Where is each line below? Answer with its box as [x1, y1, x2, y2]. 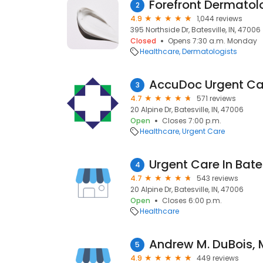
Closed [130, 36, 156, 46]
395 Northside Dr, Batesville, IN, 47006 [130, 25, 261, 35]
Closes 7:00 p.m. [162, 116, 221, 126]
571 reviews [197, 93, 236, 103]
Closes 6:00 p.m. [162, 195, 222, 205]
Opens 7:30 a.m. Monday [168, 36, 257, 46]
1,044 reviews [197, 14, 242, 23]
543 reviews [197, 173, 238, 183]
